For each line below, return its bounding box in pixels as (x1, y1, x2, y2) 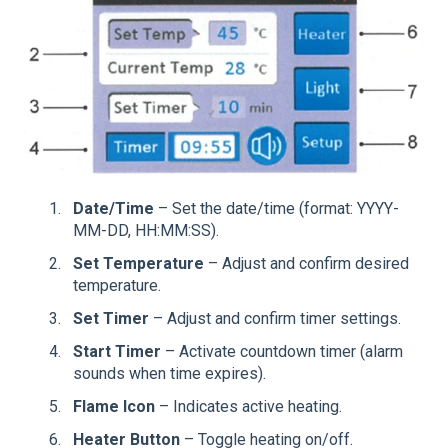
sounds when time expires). (73, 364, 266, 384)
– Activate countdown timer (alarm (161, 342, 403, 362)
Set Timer (73, 308, 149, 328)
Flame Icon (73, 397, 155, 417)
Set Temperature (73, 253, 204, 273)
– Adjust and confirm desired (204, 253, 409, 273)
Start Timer (73, 342, 161, 362)
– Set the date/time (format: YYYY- (154, 198, 399, 218)
